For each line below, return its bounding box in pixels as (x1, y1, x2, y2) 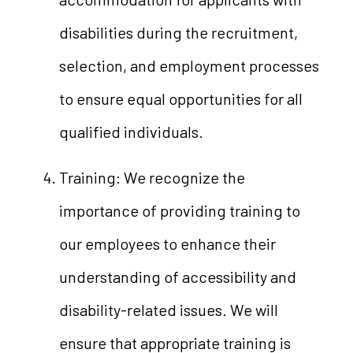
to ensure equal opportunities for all (58, 89, 303, 108)
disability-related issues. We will (58, 300, 278, 319)
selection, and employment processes (58, 56, 319, 75)
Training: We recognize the (58, 168, 245, 187)
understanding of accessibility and (58, 267, 296, 286)
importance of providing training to (58, 201, 300, 220)
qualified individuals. (58, 122, 203, 141)
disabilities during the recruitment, (58, 23, 298, 42)
